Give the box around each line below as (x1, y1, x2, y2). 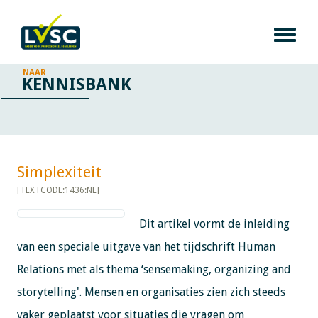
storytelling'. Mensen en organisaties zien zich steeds (16, 285, 285, 299)
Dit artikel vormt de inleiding (138, 216, 290, 231)
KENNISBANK (22, 74, 131, 94)
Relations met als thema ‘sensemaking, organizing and (16, 262, 291, 276)
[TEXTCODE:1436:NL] (16, 185, 99, 195)
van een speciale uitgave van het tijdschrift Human (16, 239, 275, 253)
